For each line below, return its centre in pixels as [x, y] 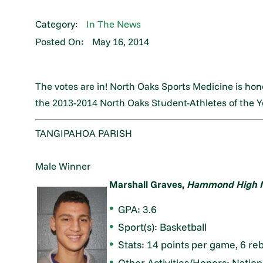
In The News [114, 24]
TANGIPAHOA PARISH [84, 133]
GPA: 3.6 [138, 209]
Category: [57, 24]
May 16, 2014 [121, 42]
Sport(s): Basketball [163, 227]
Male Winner [63, 166]
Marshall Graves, [148, 184]
